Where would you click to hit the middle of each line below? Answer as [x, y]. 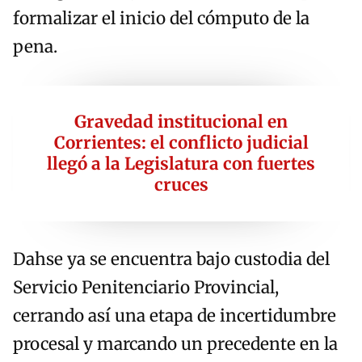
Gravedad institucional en [181, 122]
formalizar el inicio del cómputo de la [161, 19]
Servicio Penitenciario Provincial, [146, 288]
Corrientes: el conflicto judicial [181, 143]
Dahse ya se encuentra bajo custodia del [171, 260]
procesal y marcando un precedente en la [175, 345]
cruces [181, 185]
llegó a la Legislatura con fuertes [181, 164]
